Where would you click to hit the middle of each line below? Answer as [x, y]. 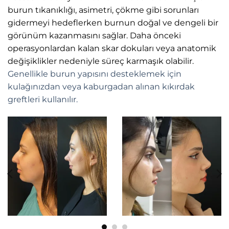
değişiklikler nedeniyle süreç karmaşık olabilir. [101, 61]
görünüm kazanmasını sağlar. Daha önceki [94, 36]
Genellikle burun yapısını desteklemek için [95, 74]
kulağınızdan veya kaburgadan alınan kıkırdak [101, 87]
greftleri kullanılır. [43, 100]
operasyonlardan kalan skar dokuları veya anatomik [112, 49]
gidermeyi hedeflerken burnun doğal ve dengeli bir [113, 23]
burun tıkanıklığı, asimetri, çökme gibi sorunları [103, 10]
